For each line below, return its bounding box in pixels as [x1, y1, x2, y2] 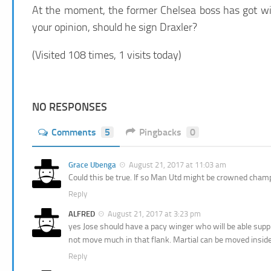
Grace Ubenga [68, 160, 116, 169]
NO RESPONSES [32, 100, 107, 114]
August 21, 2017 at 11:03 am [129, 160, 226, 169]
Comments [51, 126, 96, 138]
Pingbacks [139, 126, 181, 138]
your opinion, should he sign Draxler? [32, 20, 197, 34]
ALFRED [68, 209, 95, 218]
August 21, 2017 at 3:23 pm [108, 209, 201, 218]
